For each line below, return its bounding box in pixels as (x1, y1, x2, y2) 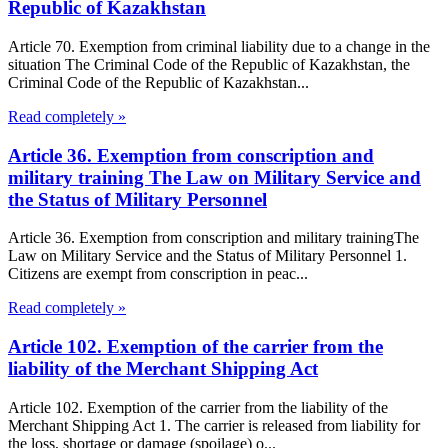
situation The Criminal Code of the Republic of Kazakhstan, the (8, 56, 410, 73)
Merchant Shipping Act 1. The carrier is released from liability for (8, 416, 420, 434)
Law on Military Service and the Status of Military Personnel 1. (8, 247, 407, 265)
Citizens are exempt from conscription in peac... (8, 265, 308, 283)
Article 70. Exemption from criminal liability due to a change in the (8, 38, 430, 55)
